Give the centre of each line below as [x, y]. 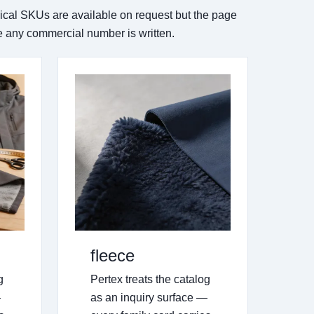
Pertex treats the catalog [150, 279]
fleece [112, 255]
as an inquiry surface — [149, 297]
